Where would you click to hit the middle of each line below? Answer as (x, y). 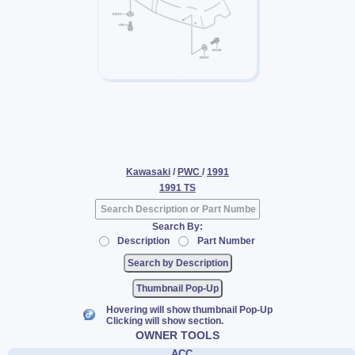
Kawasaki (148, 172)
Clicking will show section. (164, 321)
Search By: (177, 226)
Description (143, 240)
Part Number (226, 240)
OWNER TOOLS (177, 335)
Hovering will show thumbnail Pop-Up (189, 309)
